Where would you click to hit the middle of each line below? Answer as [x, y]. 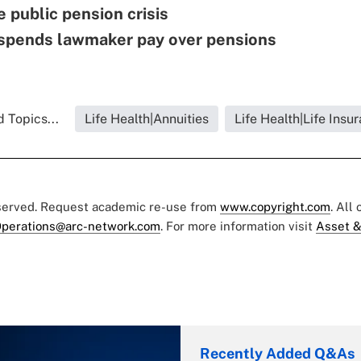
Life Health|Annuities [147, 119]
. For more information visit [238, 226]
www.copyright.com [275, 207]
